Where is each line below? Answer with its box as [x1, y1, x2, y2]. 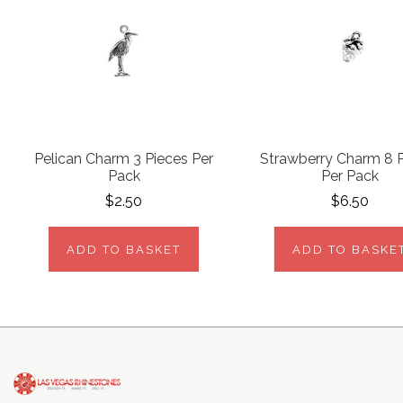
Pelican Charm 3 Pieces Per [34, 149, 214, 167]
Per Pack [320, 166, 379, 184]
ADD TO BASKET [67, 243, 182, 257]
